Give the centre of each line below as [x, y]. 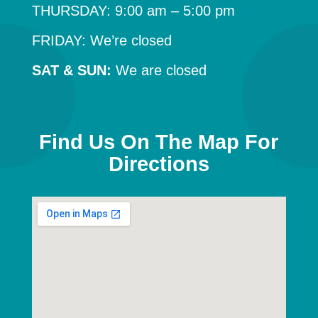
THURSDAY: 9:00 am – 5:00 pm [133, 11]
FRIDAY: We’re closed [102, 41]
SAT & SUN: [71, 71]
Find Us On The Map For [159, 142]
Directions [159, 164]
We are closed [159, 71]
